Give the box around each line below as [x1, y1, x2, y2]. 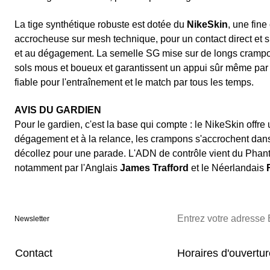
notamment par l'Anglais [14, 163, 120, 174]
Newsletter [14, 215, 49, 224]
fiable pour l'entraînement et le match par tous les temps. [14, 77, 254, 88]
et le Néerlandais [189, 163, 266, 174]
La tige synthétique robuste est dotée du [14, 19, 187, 30]
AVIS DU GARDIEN [14, 105, 101, 116]
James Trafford [120, 163, 189, 174]
